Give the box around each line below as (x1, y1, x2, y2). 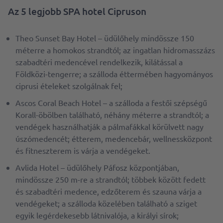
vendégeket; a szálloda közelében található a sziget (15, 198, 197, 208)
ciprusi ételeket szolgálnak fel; (15, 81, 122, 91)
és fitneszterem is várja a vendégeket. (15, 145, 150, 155)
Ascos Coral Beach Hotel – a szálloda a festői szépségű (15, 98, 207, 108)
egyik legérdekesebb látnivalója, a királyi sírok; (15, 210, 179, 220)
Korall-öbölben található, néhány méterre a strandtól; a (15, 110, 209, 119)
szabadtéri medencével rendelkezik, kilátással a (15, 57, 183, 67)
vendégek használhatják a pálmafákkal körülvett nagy (15, 121, 204, 131)
